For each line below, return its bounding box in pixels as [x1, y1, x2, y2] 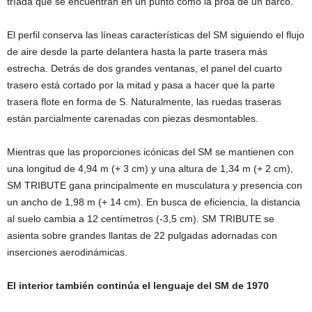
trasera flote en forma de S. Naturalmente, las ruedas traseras [7, 96, 281, 108]
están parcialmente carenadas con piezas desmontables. [7, 113, 258, 125]
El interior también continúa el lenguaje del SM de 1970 [7, 280, 269, 292]
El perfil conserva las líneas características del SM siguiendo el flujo [7, 29, 304, 41]
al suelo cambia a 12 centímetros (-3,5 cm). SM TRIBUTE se [7, 213, 274, 225]
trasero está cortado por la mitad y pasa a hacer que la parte [7, 79, 275, 91]
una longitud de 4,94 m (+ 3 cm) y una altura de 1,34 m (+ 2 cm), [7, 163, 293, 175]
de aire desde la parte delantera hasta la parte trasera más [7, 46, 267, 58]
